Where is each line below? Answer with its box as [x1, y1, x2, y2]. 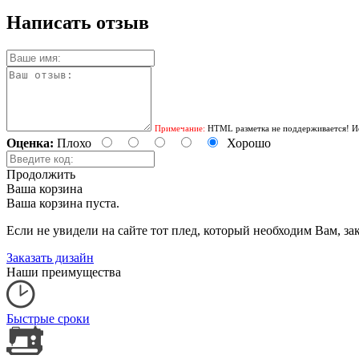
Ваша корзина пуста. [6, 196, 119, 210]
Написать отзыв [6, 11, 149, 33]
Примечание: [155, 123, 205, 133]
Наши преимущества [6, 264, 121, 279]
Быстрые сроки [6, 311, 90, 325]
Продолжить [6, 167, 75, 181]
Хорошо [227, 135, 271, 150]
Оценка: [6, 135, 54, 150]
